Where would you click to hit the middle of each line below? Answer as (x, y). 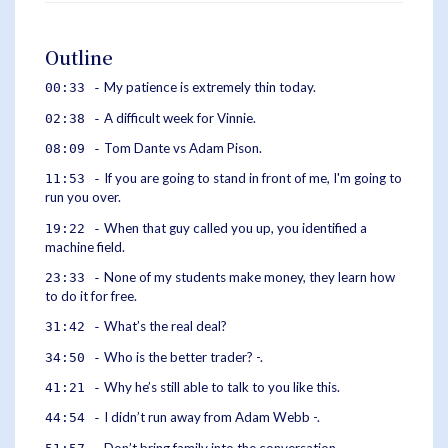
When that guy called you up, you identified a (234, 227)
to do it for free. (91, 296)
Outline (79, 57)
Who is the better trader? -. (182, 356)
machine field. (85, 246)
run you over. (83, 197)
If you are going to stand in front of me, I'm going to (251, 178)
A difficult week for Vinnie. (178, 117)
